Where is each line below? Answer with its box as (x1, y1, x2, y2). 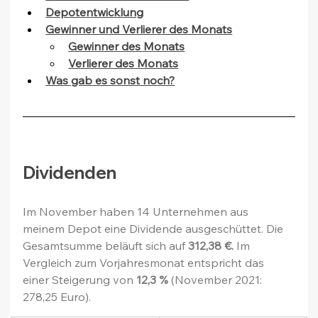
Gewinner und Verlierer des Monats (45, 22, 233, 37)
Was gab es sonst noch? (45, 73, 175, 88)
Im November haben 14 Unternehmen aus (23, 204, 252, 219)
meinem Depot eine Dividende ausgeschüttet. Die (23, 221, 287, 236)
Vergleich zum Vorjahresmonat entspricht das (23, 256, 268, 270)
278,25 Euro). (23, 290, 92, 305)
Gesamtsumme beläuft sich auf (23, 238, 189, 253)
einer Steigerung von (23, 273, 137, 287)
